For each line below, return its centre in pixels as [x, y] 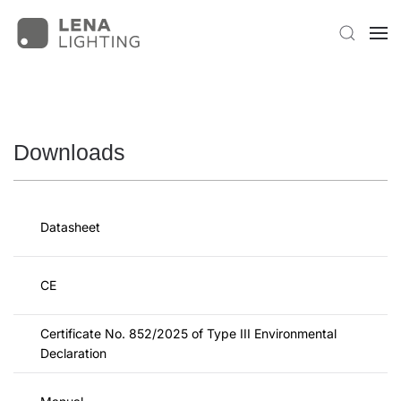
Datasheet [70, 227]
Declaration [73, 353]
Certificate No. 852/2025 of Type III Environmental [188, 333]
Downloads [69, 152]
